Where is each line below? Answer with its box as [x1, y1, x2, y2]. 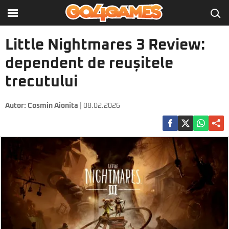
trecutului [5, 74, 78, 89]
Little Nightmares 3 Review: [5, 37, 205, 53]
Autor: [5, 102, 28, 109]
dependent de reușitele [5, 56, 173, 71]
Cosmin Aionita [28, 102, 78, 109]
